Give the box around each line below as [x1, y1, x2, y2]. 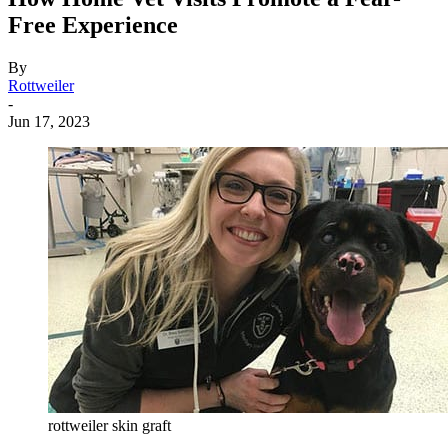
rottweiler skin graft [48, 416, 171, 434]
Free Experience [8, 11, 178, 38]
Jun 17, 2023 [8, 112, 90, 130]
